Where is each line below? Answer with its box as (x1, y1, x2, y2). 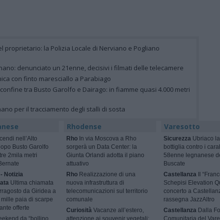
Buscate (163, 160, 185, 167)
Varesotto (164, 122, 200, 132)
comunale (66, 196, 93, 203)
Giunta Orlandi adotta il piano (66, 152, 145, 159)
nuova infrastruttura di (66, 179, 125, 187)
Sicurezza (163, 135, 191, 142)
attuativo (66, 160, 89, 167)
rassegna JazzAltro (163, 196, 215, 203)
